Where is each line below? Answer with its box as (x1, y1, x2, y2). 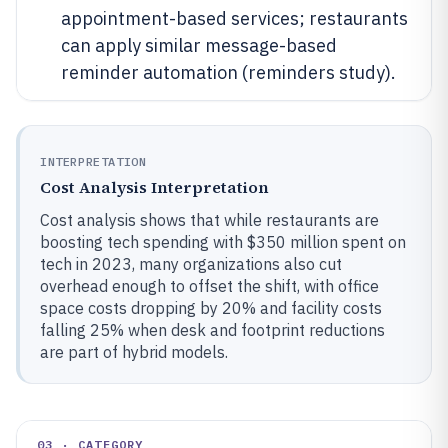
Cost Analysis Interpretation (40, 176, 269, 198)
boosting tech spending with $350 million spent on (40, 232, 406, 252)
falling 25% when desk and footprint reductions (40, 320, 385, 340)
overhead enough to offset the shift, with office (40, 276, 379, 296)
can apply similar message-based (61, 34, 337, 57)
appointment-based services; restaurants (61, 7, 408, 30)
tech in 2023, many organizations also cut (40, 254, 342, 274)
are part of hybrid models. (40, 342, 228, 362)
